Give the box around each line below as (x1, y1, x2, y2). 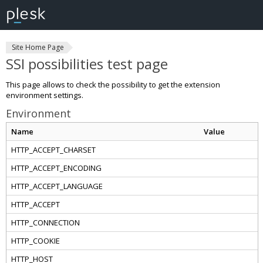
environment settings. (6, 90, 83, 100)
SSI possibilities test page (6, 54, 168, 73)
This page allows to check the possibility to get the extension (6, 79, 220, 90)
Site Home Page (12, 42, 64, 52)
